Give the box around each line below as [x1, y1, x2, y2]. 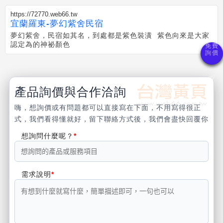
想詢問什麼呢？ [21, 131, 74, 140]
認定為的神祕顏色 [10, 40, 70, 48]
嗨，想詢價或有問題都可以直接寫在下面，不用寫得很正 [14, 104, 201, 111]
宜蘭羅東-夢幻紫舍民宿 [10, 19, 104, 28]
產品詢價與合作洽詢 [14, 85, 126, 99]
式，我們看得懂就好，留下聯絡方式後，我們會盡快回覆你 [14, 115, 209, 123]
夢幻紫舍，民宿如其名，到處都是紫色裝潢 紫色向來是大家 [10, 31, 210, 39]
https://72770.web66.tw [10, 10, 77, 18]
